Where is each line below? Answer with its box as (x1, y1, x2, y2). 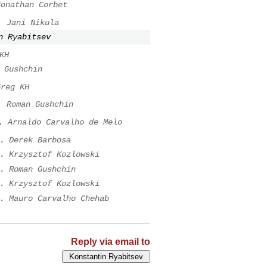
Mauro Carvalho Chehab (9, 194, 109, 204)
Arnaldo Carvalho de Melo (8, 117, 122, 128)
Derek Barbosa (9, 135, 71, 145)
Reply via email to (71, 236, 150, 247)
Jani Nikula (7, 17, 59, 27)
